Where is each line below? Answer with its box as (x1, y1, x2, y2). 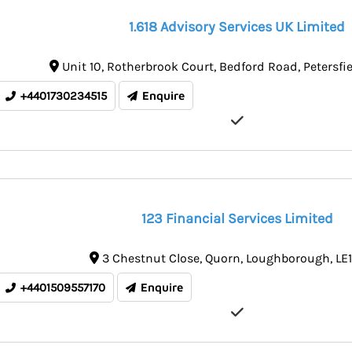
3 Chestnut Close (102, 251, 200, 266)
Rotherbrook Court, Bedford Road (106, 59, 298, 75)
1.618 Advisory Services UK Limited (129, 18, 345, 36)
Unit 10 (61, 59, 101, 75)
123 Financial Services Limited (141, 210, 333, 228)
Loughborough (246, 251, 331, 266)
